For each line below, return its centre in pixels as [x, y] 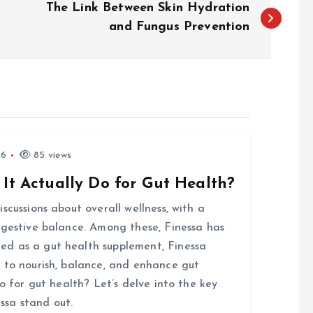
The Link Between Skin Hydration [148, 8]
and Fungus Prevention [180, 27]
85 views [51, 155]
